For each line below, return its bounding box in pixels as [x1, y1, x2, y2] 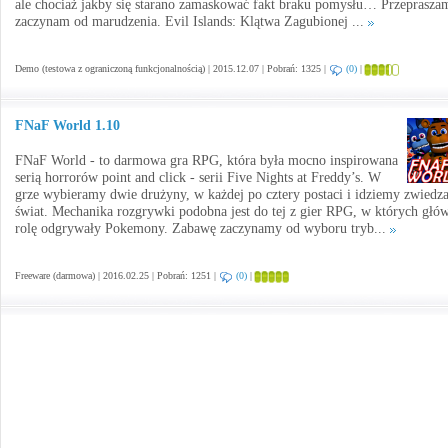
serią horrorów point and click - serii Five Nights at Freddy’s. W [15, 170, 381, 185]
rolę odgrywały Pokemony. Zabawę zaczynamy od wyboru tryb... [15, 221, 390, 236]
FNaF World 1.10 [15, 118, 120, 133]
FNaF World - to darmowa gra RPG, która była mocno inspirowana [15, 153, 398, 168]
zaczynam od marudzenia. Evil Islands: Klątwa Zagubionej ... [15, 14, 368, 29]
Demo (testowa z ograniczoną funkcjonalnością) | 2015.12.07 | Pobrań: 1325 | [15, 63, 329, 74]
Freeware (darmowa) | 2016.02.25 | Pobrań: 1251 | [15, 270, 219, 281]
